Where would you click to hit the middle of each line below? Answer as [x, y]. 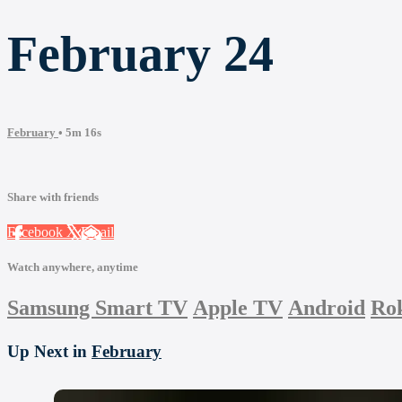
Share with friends [53, 197]
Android [327, 308]
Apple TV [238, 308]
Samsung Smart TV [97, 308]
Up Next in [49, 352]
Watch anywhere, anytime [73, 267]
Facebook [37, 232]
